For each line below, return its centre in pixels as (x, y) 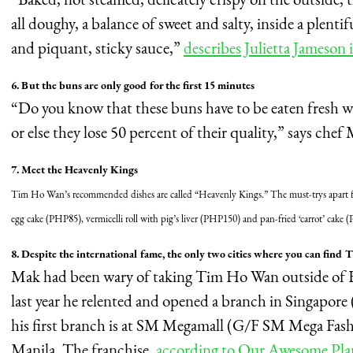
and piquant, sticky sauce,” (97, 48)
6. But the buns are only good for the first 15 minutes (133, 85)
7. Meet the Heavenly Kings (74, 170)
